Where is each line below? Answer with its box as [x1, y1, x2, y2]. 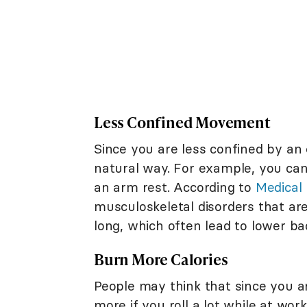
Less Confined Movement [94, 111, 271, 133]
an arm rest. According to [94, 178, 256, 195]
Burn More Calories [94, 248, 228, 270]
